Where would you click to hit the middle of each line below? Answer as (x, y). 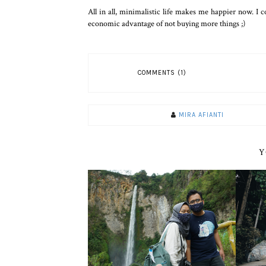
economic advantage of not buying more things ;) (167, 23)
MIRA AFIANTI (201, 115)
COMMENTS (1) (162, 73)
